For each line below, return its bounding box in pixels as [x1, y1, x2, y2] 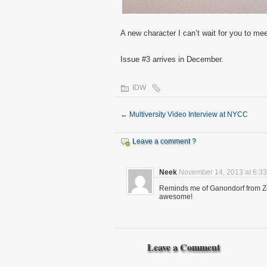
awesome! [159, 193, 193, 201]
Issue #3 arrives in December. [120, 55, 223, 64]
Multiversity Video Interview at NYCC [128, 110, 248, 119]
